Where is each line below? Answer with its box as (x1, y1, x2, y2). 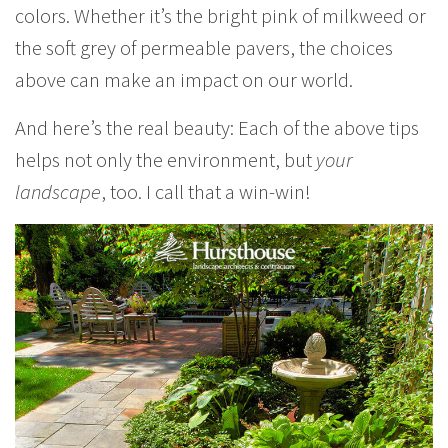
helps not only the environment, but (15, 146, 316, 174)
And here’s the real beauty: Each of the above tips (15, 114, 419, 142)
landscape (15, 178, 101, 206)
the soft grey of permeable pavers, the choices (15, 34, 393, 62)
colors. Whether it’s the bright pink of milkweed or (15, 2, 426, 30)
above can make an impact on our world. (15, 66, 353, 94)
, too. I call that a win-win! (101, 178, 311, 206)
